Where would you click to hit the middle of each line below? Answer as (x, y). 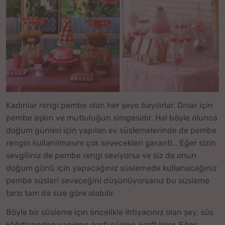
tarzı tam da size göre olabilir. (61, 193)
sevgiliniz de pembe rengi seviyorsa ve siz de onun (101, 155)
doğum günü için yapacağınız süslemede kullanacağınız (111, 168)
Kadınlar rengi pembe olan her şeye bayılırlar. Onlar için (109, 105)
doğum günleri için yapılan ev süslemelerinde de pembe (111, 130)
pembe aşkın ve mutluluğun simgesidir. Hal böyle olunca (112, 118)
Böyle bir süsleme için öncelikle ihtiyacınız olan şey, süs (110, 212)
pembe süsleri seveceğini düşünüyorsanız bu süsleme (108, 180)
